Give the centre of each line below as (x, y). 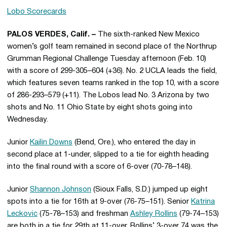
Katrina (203, 202)
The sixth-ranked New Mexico (149, 34)
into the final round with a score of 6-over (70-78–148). (100, 167)
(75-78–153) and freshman (84, 214)
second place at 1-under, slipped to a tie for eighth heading (108, 155)
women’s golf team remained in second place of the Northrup (112, 47)
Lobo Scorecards (37, 12)
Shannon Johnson (61, 190)
